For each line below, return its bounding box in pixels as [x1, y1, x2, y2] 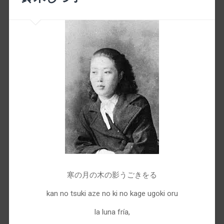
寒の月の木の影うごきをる [67, 170, 157, 179]
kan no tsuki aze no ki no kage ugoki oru [46, 188, 178, 198]
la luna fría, [94, 207, 130, 217]
